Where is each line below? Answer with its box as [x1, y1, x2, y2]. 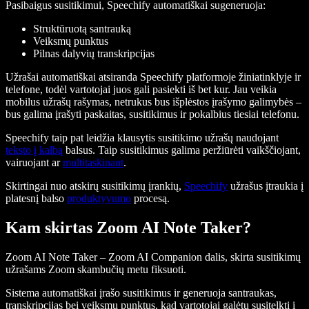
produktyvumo [67, 192, 131, 205]
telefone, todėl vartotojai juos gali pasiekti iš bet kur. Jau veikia [6, 83, 277, 96]
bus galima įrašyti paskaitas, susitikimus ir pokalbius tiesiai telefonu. [6, 108, 299, 121]
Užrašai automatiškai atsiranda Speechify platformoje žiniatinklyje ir [6, 71, 301, 83]
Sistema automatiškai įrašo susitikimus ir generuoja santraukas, [6, 287, 277, 299]
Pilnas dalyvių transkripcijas [33, 48, 154, 60]
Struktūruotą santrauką [33, 23, 131, 35]
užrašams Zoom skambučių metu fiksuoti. [6, 263, 186, 276]
